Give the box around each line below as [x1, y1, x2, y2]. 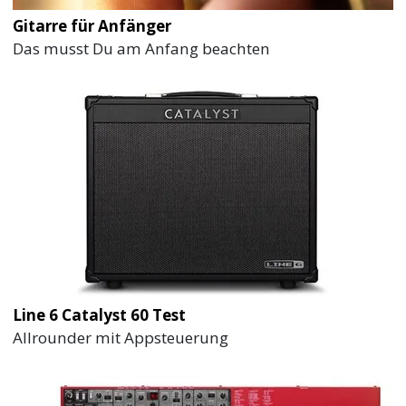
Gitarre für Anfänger [13, 15, 172, 37]
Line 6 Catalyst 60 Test [13, 304, 187, 326]
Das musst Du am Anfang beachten [13, 38, 271, 60]
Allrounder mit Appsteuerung [13, 327, 229, 349]
